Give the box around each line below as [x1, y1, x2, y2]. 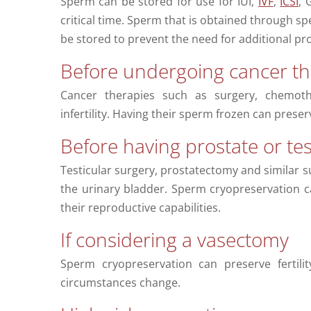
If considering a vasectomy [60, 226, 289, 253]
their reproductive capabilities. [60, 200, 221, 216]
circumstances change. [60, 275, 180, 291]
